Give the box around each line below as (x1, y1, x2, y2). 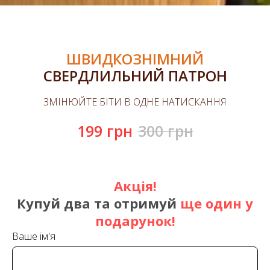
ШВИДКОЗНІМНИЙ (66, 49, 204, 69)
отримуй (114, 194, 177, 212)
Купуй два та (17, 194, 114, 212)
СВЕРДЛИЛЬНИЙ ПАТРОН (43, 66, 227, 86)
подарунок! (95, 212, 175, 230)
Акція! (113, 177, 157, 195)
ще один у (177, 194, 253, 212)
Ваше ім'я (12, 230, 55, 243)
